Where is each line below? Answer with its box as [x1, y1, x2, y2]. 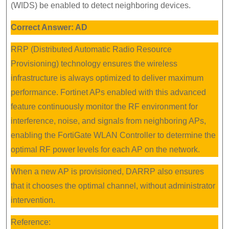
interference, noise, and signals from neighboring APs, [11, 117, 206, 125]
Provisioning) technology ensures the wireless [11, 59, 177, 68]
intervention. [11, 196, 55, 204]
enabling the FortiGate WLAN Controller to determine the [11, 131, 216, 140]
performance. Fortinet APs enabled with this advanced [11, 88, 206, 97]
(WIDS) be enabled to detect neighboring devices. [11, 1, 191, 10]
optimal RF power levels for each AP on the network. [11, 145, 200, 154]
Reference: [11, 218, 51, 226]
